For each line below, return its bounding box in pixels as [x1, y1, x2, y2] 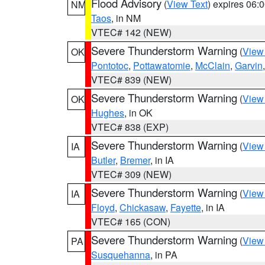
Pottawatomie [133, 59, 190, 72]
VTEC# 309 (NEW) [91, 167, 172, 181]
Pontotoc [91, 59, 128, 72]
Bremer [120, 153, 150, 167]
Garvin [235, 59, 263, 72]
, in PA [150, 248, 177, 261]
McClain [195, 59, 230, 72]
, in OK [124, 106, 153, 119]
